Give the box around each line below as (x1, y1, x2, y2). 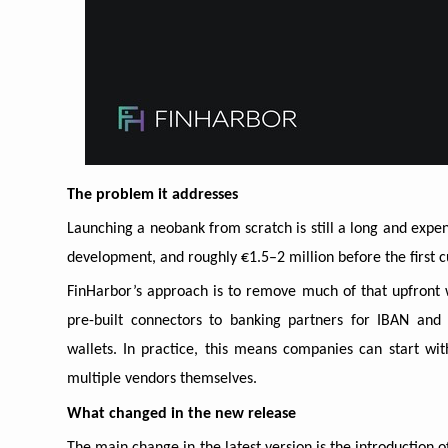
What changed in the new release (67, 405, 296, 422)
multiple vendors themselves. (67, 371, 257, 388)
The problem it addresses (67, 186, 238, 203)
